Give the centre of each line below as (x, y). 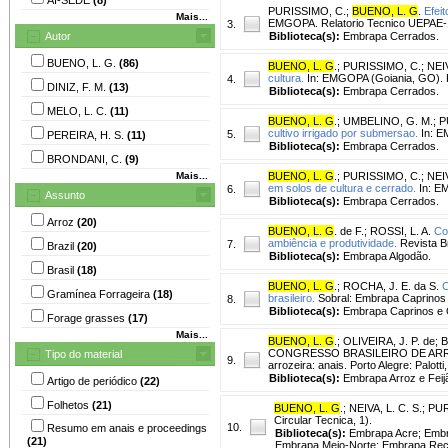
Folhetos (69, 404)
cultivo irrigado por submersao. (343, 132)
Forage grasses (87, 317)
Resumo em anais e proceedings (127, 427)
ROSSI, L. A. (400, 230)
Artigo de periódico (93, 380)
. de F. (349, 230)
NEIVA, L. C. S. (385, 407)
